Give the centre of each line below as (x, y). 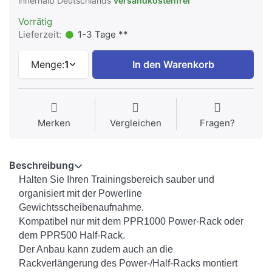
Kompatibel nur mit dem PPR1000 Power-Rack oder (131, 222)
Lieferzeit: (40, 35)
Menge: (48, 65)
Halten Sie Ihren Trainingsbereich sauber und (117, 180)
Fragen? (218, 123)
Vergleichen (135, 123)
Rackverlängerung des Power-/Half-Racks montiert (128, 263)
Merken (54, 123)
